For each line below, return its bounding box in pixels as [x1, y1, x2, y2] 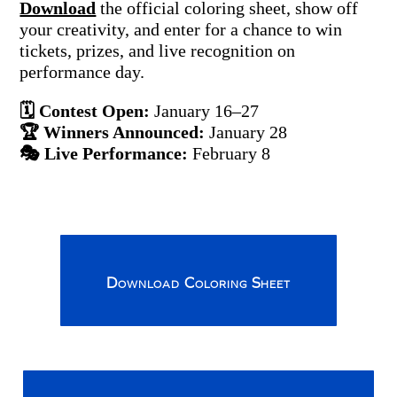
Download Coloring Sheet [106, 274, 291, 292]
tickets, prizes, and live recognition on [19, 41, 296, 60]
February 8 [188, 144, 271, 163]
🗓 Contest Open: [19, 101, 151, 121]
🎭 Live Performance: [19, 144, 189, 163]
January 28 [205, 122, 288, 142]
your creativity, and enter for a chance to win [19, 19, 343, 39]
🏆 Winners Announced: [19, 122, 206, 142]
